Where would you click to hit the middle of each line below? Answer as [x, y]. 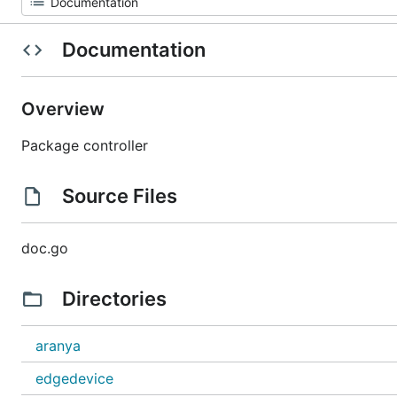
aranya [58, 346]
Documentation [133, 50]
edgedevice [74, 378]
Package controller [85, 145]
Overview [65, 109]
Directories [114, 299]
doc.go [45, 248]
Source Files [119, 196]
